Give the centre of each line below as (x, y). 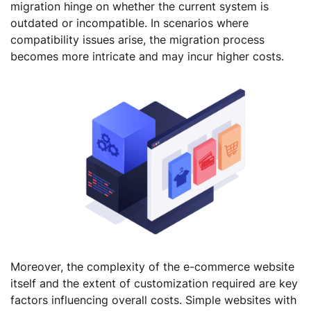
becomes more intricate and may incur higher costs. (149, 56)
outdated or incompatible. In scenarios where (129, 23)
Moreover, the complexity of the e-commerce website (152, 267)
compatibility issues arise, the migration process (137, 40)
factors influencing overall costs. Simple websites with (153, 300)
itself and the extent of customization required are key (154, 283)
